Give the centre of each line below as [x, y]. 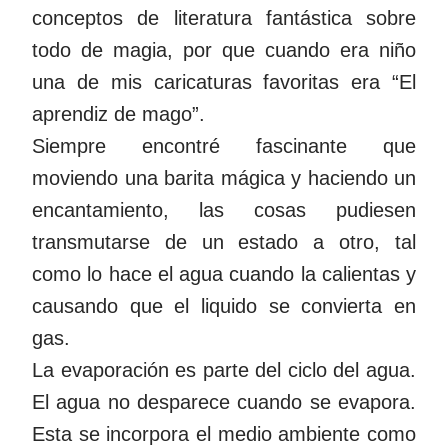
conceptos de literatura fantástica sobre [224, 17]
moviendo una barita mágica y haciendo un [224, 177]
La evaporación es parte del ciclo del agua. [224, 369]
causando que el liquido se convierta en [224, 305]
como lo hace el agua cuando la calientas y [224, 273]
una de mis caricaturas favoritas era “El [224, 81]
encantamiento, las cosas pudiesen [224, 209]
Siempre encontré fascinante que [224, 145]
